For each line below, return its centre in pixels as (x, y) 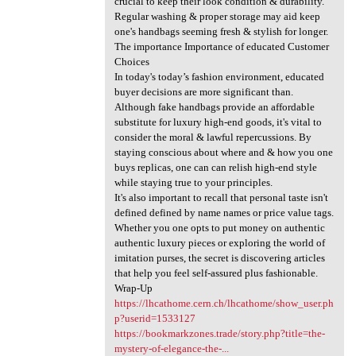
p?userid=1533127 (155, 319)
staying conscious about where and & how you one (223, 153)
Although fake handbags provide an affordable (214, 107)
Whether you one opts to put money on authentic (219, 228)
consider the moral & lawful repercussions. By (213, 137)
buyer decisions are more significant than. (203, 92)
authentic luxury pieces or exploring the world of (219, 243)
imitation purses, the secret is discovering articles (219, 258)
